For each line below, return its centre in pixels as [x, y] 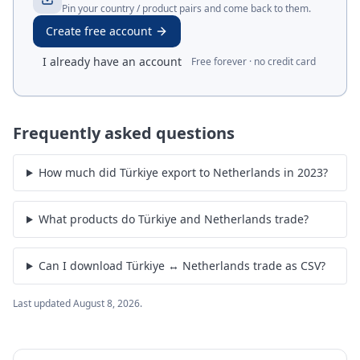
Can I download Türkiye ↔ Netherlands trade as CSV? [182, 266]
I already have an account [112, 61]
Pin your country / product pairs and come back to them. [186, 8]
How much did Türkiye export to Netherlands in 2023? [183, 172]
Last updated [43, 303]
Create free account [99, 31]
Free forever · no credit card [254, 61]
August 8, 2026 [106, 303]
